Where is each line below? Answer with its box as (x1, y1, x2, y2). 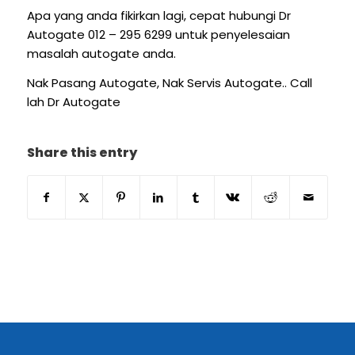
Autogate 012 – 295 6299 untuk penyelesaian (26, 26, 290, 44)
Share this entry (26, 143, 137, 162)
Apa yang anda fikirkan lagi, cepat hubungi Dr (26, 7, 291, 25)
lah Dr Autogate (26, 94, 120, 111)
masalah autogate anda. (26, 45, 176, 63)
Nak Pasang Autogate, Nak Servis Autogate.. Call (26, 74, 312, 92)
